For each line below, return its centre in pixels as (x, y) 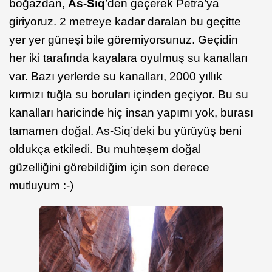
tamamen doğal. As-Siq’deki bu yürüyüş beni (125, 131)
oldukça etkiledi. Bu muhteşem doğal (105, 149)
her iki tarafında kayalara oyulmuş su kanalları (128, 58)
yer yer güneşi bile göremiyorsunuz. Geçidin (124, 40)
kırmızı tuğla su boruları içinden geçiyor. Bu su (129, 95)
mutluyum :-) (41, 186)
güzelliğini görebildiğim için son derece (109, 168)
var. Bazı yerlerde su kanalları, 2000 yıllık (116, 76)
